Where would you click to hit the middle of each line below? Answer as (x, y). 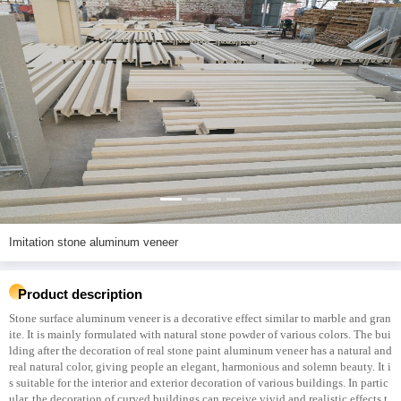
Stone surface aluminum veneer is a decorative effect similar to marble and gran (200, 318)
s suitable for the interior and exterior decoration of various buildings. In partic (199, 383)
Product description (80, 294)
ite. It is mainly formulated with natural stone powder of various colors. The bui (200, 334)
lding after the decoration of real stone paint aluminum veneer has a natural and (200, 350)
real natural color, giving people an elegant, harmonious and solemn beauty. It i (200, 367)
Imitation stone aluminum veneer (94, 242)
